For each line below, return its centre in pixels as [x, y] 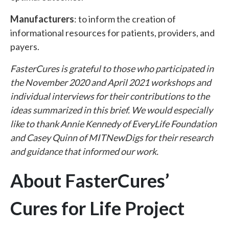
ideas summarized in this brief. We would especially [111, 110]
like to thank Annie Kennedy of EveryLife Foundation [113, 124]
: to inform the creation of [125, 19]
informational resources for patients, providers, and [112, 33]
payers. [25, 47]
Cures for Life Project [97, 208]
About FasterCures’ [90, 180]
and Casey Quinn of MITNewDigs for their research [112, 138]
